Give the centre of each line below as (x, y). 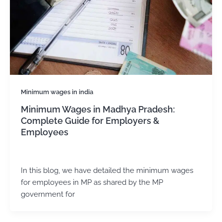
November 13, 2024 (73, 153)
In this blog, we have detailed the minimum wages (107, 170)
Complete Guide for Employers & (90, 120)
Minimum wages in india (57, 92)
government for (48, 194)
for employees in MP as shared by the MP (92, 182)
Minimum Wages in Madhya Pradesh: (98, 109)
